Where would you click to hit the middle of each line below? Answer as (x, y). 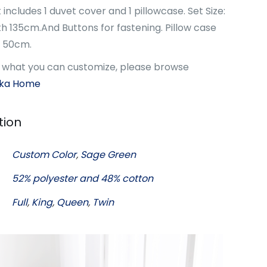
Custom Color (44, 154)
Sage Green (108, 154)
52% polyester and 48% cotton (82, 178)
